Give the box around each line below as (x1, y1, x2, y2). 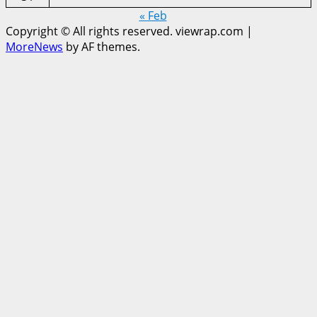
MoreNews (6, 39, 63, 55)
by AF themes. (63, 39, 140, 55)
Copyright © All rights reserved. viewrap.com (6, 23, 246, 40)
